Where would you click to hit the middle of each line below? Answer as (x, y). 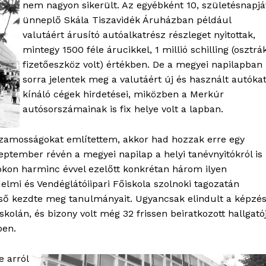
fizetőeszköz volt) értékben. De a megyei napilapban (142, 65)
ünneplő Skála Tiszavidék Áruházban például (127, 20)
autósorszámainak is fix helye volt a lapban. (123, 109)
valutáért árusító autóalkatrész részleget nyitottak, (139, 35)
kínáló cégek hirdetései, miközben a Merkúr (123, 94)
